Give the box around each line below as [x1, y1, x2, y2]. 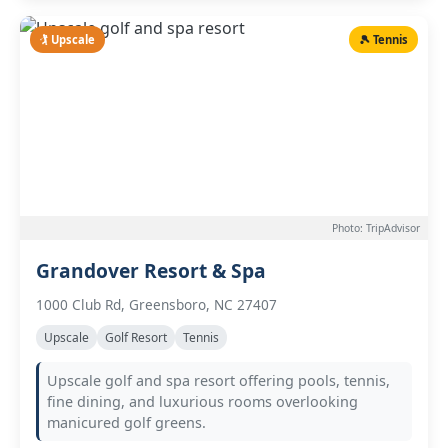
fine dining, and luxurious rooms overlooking [47, 392, 358, 411]
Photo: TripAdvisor [332, 221, 420, 235]
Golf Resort [105, 329, 167, 346]
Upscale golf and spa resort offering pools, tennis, [47, 371, 390, 390]
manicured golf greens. [47, 413, 206, 432]
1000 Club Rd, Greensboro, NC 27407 [36, 295, 277, 314]
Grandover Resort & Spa [36, 257, 266, 284]
